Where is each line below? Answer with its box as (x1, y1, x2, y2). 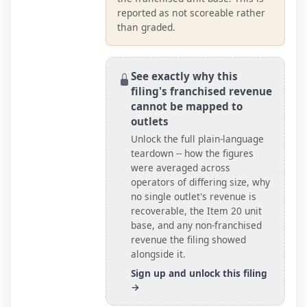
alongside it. (131, 247, 186, 261)
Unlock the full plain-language (131, 132, 264, 146)
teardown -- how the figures (131, 147, 254, 160)
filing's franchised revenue (131, 84, 272, 99)
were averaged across (131, 161, 230, 175)
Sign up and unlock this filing (131, 267, 267, 280)
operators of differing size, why (131, 175, 270, 189)
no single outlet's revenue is (131, 190, 256, 204)
